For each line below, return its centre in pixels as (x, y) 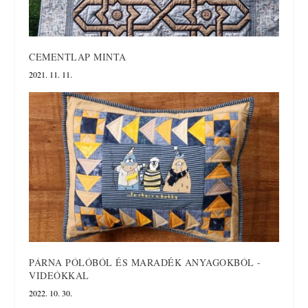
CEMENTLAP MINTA (78, 57)
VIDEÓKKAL (59, 276)
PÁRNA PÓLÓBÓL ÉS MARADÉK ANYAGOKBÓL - (145, 263)
